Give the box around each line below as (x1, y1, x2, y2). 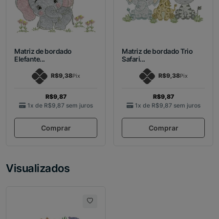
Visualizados (6, 161, 70, 175)
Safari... (122, 55, 145, 64)
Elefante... (14, 55, 45, 64)
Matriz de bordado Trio (122, 47, 193, 56)
